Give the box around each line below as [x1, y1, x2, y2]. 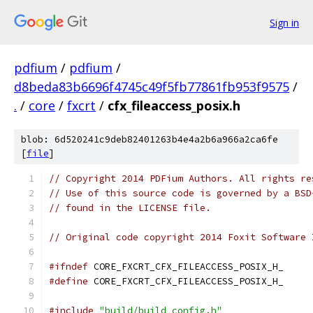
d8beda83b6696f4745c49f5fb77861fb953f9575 [14, 78, 289, 95]
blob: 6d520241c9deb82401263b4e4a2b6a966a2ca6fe [21, 133, 278, 145]
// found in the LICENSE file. [49, 202, 211, 214]
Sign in [270, 15, 299, 29]
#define [49, 275, 88, 287]
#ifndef [49, 261, 88, 272]
